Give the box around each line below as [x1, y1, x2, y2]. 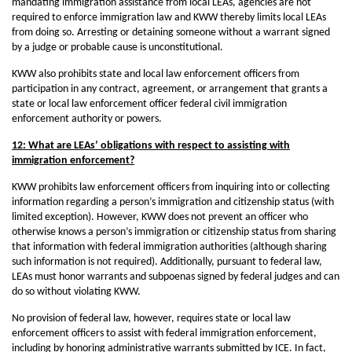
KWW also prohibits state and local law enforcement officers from [12, 68, 299, 80]
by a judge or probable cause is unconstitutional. [12, 42, 223, 53]
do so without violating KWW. [12, 286, 141, 298]
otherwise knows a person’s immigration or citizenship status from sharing [12, 226, 336, 238]
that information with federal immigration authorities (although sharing [12, 241, 327, 253]
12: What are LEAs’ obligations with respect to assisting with [12, 140, 290, 152]
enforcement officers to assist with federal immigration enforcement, [12, 328, 317, 339]
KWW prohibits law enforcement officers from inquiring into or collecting [12, 181, 330, 193]
